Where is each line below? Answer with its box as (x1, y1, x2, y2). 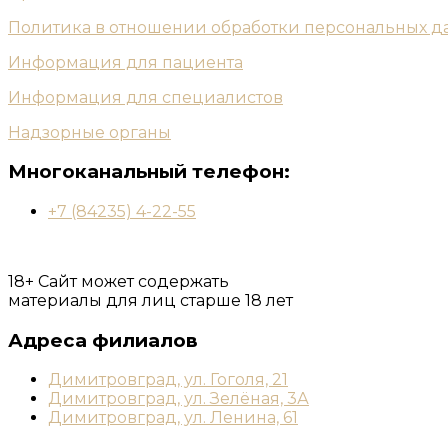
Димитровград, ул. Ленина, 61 (48, 408, 298, 428)
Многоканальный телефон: (8, 160, 290, 184)
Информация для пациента (8, 52, 243, 72)
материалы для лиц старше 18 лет (8, 290, 293, 310)
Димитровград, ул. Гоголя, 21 (48, 370, 288, 390)
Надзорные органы (8, 122, 171, 142)
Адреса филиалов (8, 328, 198, 352)
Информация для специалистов (8, 87, 283, 107)
